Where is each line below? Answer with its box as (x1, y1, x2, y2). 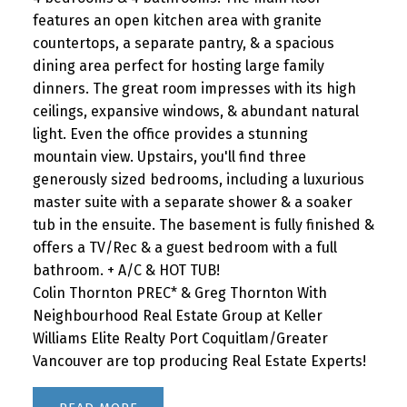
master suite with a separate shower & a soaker (32, 193, 352, 211)
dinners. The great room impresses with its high (32, 79, 356, 97)
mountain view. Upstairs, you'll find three (32, 147, 306, 165)
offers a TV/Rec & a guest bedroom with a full (32, 238, 337, 256)
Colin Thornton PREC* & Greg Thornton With (32, 283, 327, 302)
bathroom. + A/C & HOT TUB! (32, 261, 220, 279)
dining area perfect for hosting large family (32, 56, 324, 74)
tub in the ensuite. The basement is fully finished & (32, 215, 374, 233)
